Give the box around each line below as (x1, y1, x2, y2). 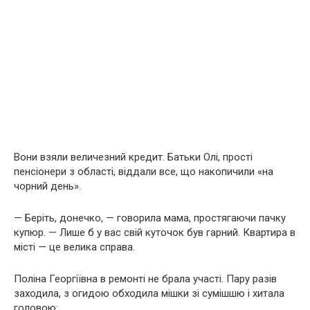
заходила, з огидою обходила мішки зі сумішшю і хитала (14, 286, 284, 300)
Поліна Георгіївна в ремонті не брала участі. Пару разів (14, 272, 277, 285)
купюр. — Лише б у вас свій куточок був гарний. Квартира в (14, 226, 295, 239)
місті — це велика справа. (14, 240, 135, 253)
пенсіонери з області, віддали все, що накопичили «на (14, 165, 273, 178)
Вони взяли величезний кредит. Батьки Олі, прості (14, 150, 253, 163)
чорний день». (14, 179, 81, 192)
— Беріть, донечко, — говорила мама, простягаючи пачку (14, 211, 286, 224)
